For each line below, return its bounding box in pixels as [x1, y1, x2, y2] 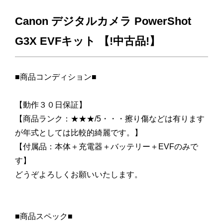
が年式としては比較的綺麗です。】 [15, 128, 150, 137]
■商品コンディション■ [15, 72, 97, 81]
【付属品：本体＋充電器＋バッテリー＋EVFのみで [15, 142, 198, 151]
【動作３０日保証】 [15, 100, 95, 109]
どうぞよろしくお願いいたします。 [15, 170, 142, 179]
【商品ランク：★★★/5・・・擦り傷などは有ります [15, 114, 205, 123]
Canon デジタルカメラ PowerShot [15, 15, 191, 28]
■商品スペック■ [15, 212, 73, 221]
